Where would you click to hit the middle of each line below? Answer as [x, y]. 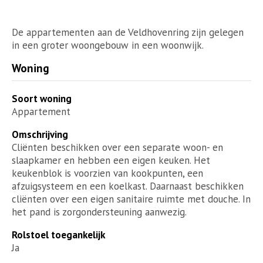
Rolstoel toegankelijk [58, 235]
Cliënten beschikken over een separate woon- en [117, 147]
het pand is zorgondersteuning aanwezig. [99, 212]
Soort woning [42, 98]
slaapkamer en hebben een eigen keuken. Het [111, 160]
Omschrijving [40, 134]
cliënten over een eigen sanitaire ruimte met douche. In [131, 199]
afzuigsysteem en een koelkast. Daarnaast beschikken [128, 186]
